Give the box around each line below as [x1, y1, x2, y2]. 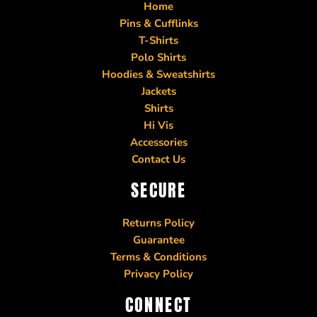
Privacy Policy [124, 266, 193, 281]
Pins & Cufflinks [119, 16, 198, 30]
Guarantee [132, 232, 185, 247]
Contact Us [132, 151, 185, 166]
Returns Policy [122, 215, 195, 230]
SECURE [130, 177, 187, 203]
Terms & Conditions [110, 249, 207, 264]
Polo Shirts [131, 50, 186, 64]
